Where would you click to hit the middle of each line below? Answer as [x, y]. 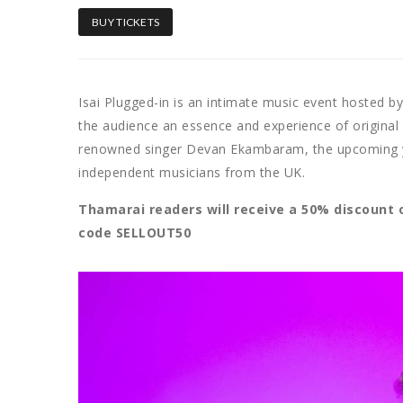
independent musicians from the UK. [192, 172]
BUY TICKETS [126, 22]
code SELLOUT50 [134, 232]
